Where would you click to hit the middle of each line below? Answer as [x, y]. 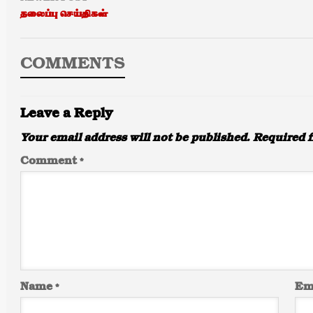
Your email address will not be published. [135, 138]
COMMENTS [73, 64]
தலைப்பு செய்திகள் [64, 14]
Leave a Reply [67, 114]
